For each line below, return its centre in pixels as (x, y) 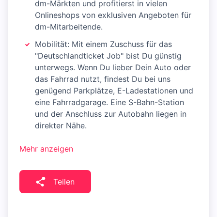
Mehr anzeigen (46, 149)
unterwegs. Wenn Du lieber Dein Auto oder (113, 68)
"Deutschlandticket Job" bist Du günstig (108, 56)
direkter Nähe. (61, 126)
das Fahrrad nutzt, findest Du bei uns (103, 79)
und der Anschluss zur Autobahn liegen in (111, 114)
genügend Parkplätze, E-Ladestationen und (114, 91)
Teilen (64, 182)
